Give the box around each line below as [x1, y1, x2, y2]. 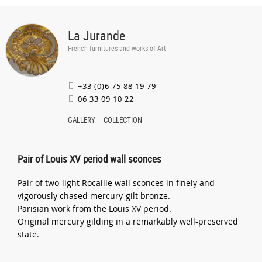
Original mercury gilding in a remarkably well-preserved [18, 216, 239, 227]
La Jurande [67, 26, 125, 44]
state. [18, 229, 40, 240]
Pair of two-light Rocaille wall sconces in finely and [18, 177, 215, 188]
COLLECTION [103, 114, 142, 125]
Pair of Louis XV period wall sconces [18, 152, 162, 166]
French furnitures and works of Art [67, 43, 166, 53]
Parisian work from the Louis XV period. [18, 203, 172, 214]
